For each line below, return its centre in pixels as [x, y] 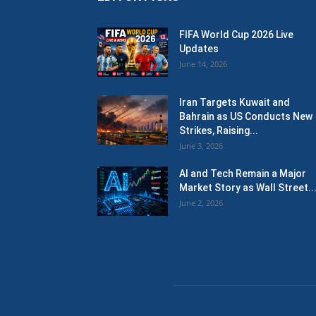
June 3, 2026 [201, 146]
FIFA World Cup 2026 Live [236, 35]
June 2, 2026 [201, 203]
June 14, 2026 [203, 64]
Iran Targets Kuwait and [235, 102]
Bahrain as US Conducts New [246, 116]
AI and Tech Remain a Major [243, 174]
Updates [199, 49]
